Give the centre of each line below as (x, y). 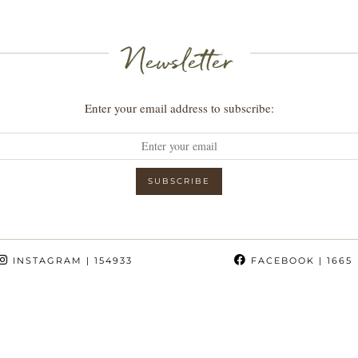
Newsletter (179, 60)
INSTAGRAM (46, 260)
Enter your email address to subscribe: (179, 107)
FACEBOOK (280, 260)
